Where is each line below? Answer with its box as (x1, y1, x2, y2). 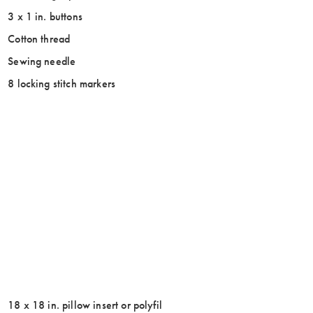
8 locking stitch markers (8, 75, 116, 91)
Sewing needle (8, 53, 76, 68)
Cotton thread (8, 31, 71, 46)
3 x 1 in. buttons (8, 8, 82, 24)
